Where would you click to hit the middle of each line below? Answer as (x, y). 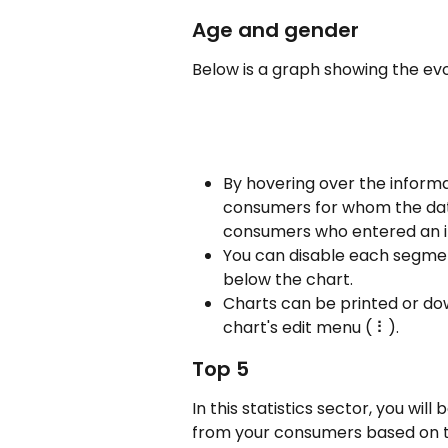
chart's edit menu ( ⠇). (311, 327)
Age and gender (278, 30)
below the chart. (288, 279)
